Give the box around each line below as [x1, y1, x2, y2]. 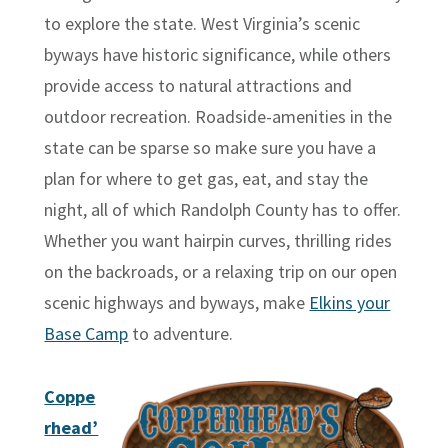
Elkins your [309, 290, 391, 314]
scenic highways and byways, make [44, 290, 310, 314]
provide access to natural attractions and [44, 73, 353, 97]
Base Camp [44, 321, 129, 345]
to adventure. [128, 321, 234, 345]
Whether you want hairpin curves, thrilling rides [44, 228, 393, 252]
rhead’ [44, 415, 99, 439]
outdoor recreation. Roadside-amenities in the [44, 104, 393, 128]
